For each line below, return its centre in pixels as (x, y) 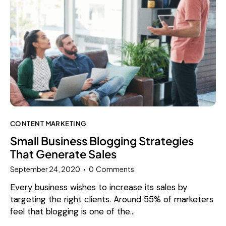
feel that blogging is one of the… (72, 212)
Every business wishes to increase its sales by (99, 187)
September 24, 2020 (45, 169)
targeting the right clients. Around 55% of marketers (112, 200)
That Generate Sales (63, 154)
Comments (115, 169)
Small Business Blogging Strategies (102, 140)
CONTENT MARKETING (48, 124)
